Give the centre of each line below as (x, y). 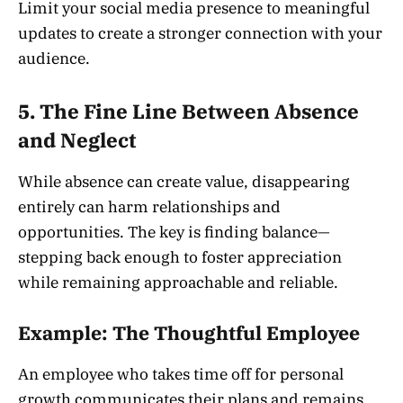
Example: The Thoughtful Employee (189, 334)
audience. (54, 58)
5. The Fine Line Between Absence (188, 112)
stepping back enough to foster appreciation (180, 258)
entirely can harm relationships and (149, 207)
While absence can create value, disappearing (184, 182)
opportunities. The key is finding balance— (174, 233)
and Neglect (77, 141)
